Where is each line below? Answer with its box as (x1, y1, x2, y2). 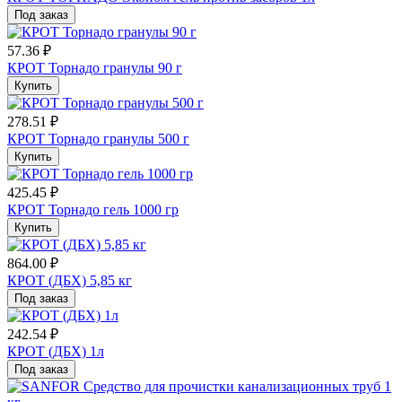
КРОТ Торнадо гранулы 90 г (7, 59, 182, 75)
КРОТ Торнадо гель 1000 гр (7, 201, 179, 217)
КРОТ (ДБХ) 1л (7, 343, 104, 359)
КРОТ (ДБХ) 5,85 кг (7, 272, 132, 288)
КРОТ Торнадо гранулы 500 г (7, 130, 189, 146)
